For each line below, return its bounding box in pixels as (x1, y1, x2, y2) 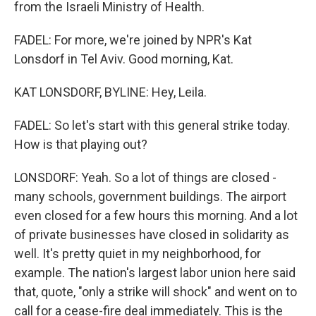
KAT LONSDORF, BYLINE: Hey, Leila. (14, 85, 207, 99)
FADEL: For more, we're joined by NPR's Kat (14, 32, 252, 47)
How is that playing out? (14, 137, 147, 152)
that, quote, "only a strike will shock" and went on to (14, 284, 297, 299)
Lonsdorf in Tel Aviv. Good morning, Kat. (14, 51, 233, 66)
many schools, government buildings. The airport (14, 189, 286, 204)
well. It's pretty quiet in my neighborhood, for (14, 246, 261, 261)
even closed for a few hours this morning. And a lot (14, 208, 298, 223)
